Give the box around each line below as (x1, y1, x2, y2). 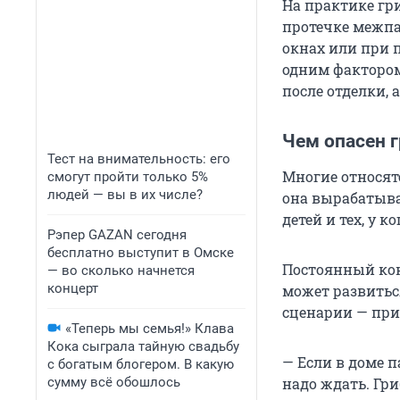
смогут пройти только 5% (47, 169, 208, 185)
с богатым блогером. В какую (47, 356, 234, 372)
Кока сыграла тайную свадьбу (47, 338, 239, 354)
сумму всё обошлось (47, 374, 180, 390)
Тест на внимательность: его (47, 151, 230, 167)
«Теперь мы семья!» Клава (65, 321, 234, 337)
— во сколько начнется (47, 262, 195, 279)
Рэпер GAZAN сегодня (47, 227, 187, 243)
